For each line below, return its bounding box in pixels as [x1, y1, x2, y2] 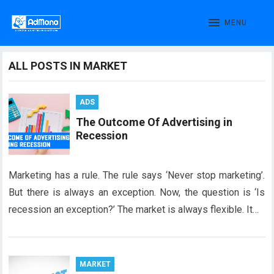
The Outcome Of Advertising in [76, 116, 233, 128]
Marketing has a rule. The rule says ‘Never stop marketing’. [9, 169, 265, 181]
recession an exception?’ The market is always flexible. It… [9, 204, 259, 215]
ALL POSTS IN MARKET [9, 59, 128, 72]
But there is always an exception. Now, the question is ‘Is [9, 187, 265, 198]
